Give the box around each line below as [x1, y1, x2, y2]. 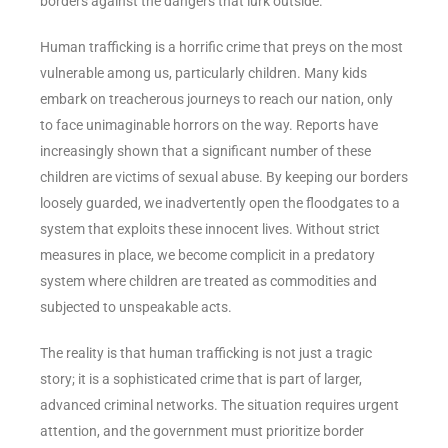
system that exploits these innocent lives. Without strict [40, 220, 380, 237]
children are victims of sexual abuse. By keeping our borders [40, 168, 408, 185]
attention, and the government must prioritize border [40, 422, 364, 439]
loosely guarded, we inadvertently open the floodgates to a [40, 194, 400, 211]
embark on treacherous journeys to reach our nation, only [40, 90, 393, 107]
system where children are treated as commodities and [40, 272, 377, 289]
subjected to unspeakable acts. [40, 298, 232, 315]
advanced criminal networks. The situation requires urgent [40, 396, 399, 413]
